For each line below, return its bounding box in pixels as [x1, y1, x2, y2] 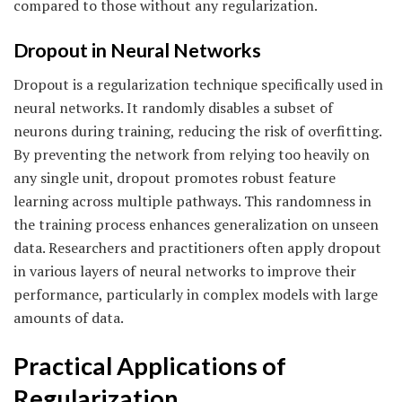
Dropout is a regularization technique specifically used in [13, 74, 383, 95]
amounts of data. [13, 308, 124, 328]
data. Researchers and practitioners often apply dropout [13, 238, 381, 258]
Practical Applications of [13, 351, 286, 381]
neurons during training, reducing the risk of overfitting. [13, 121, 381, 142]
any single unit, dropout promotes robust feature [13, 168, 336, 188]
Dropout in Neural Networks [13, 38, 261, 62]
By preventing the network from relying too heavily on [13, 144, 370, 165]
